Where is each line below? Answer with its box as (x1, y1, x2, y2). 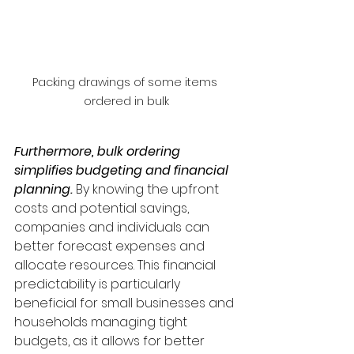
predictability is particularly (14, 275, 183, 294)
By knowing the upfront (76, 180, 222, 199)
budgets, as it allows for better (14, 332, 208, 351)
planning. (14, 180, 76, 199)
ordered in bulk (84, 93, 169, 110)
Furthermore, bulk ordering (14, 142, 183, 161)
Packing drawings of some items (32, 74, 220, 91)
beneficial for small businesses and (14, 294, 237, 313)
